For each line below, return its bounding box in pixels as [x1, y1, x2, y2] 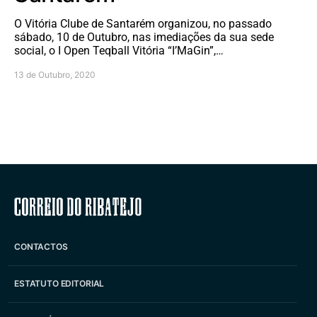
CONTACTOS [14, 241, 68, 253]
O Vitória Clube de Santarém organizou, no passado [14, 16, 272, 30]
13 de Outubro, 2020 [14, 69, 96, 80]
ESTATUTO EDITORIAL [14, 278, 105, 289]
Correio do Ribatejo [83, 195, 234, 217]
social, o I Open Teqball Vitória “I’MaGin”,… [14, 43, 224, 57]
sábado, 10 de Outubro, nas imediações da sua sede [14, 30, 274, 44]
